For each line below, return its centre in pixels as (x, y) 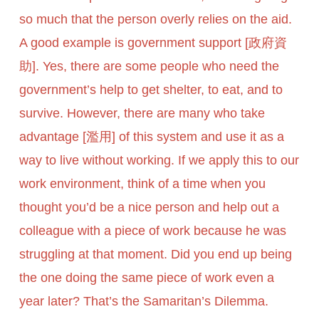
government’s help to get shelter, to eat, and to (151, 90)
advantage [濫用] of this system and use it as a (151, 137)
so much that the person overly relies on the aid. (155, 20)
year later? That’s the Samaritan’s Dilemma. (143, 302)
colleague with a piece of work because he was (152, 231)
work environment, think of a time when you (142, 184)
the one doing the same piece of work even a (146, 278)
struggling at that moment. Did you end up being (155, 255)
